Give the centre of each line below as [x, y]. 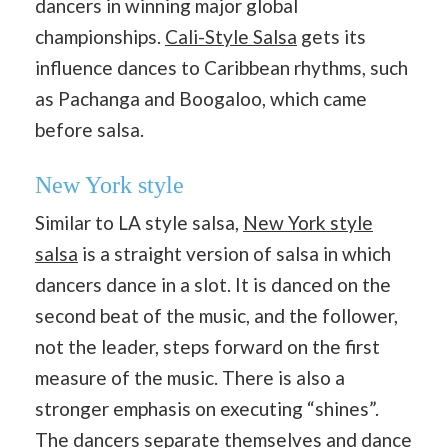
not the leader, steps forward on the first [207, 346]
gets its [331, 36]
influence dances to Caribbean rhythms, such [221, 67]
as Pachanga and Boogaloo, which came [201, 98]
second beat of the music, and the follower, [216, 315]
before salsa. [89, 129]
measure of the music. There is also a [190, 377]
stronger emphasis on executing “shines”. [207, 408]
